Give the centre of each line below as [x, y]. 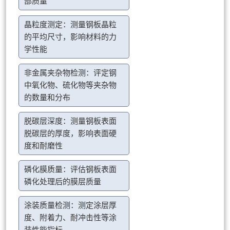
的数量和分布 [47, 98]
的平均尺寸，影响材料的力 [71, 37]
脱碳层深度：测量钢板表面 [71, 121]
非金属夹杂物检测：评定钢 [71, 73]
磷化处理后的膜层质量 [63, 182]
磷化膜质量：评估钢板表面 [71, 170]
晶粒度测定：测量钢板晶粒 [71, 25]
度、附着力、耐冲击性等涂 [71, 218]
